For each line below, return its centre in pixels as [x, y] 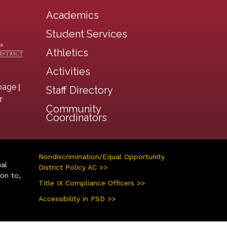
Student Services [87, 34]
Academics [72, 15]
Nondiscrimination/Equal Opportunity [102, 156]
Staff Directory [80, 90]
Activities [68, 71]
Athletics [67, 52]
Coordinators [77, 117]
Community [73, 109]
